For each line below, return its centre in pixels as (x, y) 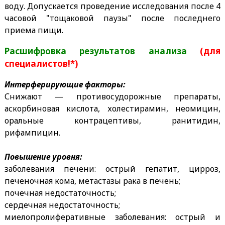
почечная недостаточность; (60, 193)
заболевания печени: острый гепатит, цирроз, (113, 169)
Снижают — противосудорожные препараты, (113, 97)
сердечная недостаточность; (62, 205)
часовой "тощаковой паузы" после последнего (113, 18)
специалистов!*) (41, 64)
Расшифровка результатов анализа (102, 51)
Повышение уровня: (43, 157)
